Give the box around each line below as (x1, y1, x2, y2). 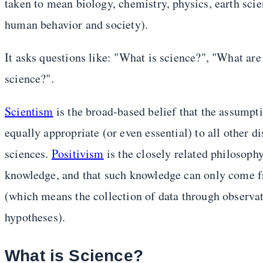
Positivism (51, 146, 104, 162)
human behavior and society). (5, 16, 149, 33)
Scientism (5, 103, 53, 120)
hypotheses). (5, 209, 66, 225)
